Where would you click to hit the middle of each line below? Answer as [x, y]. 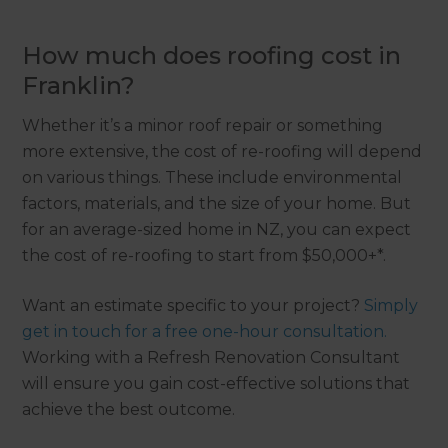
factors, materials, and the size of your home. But [217, 203]
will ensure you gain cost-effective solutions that [216, 383]
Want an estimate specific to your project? [193, 305]
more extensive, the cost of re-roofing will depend [222, 151]
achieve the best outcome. [129, 409]
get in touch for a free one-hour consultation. [205, 331]
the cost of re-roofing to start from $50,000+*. [204, 255]
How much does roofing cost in [212, 55]
